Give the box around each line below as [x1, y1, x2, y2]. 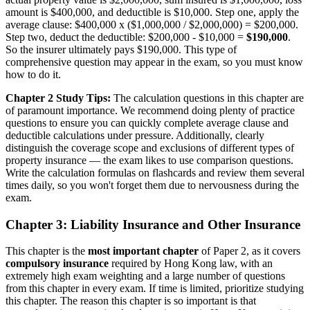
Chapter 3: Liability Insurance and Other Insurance [6, 217, 300, 232]
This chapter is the [6, 245, 88, 257]
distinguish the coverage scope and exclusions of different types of [6, 142, 294, 154]
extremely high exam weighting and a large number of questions [6, 270, 285, 282]
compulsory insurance [6, 257, 109, 270]
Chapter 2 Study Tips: [6, 92, 111, 104]
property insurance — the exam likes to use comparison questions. [6, 154, 293, 167]
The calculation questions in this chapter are [111, 92, 304, 104]
